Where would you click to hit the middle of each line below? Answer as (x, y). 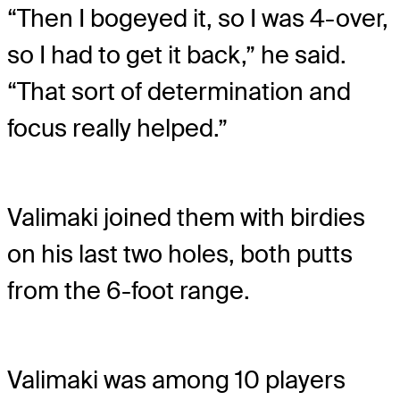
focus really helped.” (117, 128)
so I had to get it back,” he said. (177, 54)
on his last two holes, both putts (180, 254)
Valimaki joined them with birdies (186, 218)
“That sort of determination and (179, 91)
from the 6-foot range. (129, 291)
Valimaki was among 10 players (176, 380)
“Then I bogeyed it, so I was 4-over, (198, 18)
